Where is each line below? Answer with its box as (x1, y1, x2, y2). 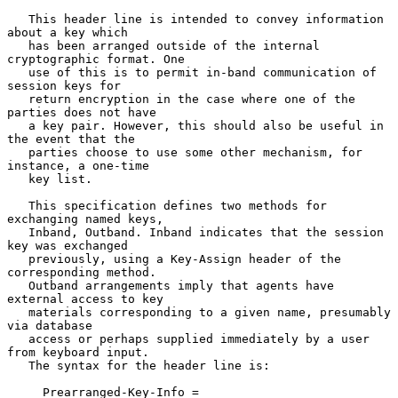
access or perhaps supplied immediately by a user (7, 331, 28, 346)
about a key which (7, 25, 128, 39)
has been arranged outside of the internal (7, 38, 28, 52)
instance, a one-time (7, 158, 149, 172)
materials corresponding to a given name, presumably (7, 305, 28, 319)
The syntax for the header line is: (7, 358, 28, 372)
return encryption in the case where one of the (7, 92, 28, 106)
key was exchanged (7, 238, 128, 252)
